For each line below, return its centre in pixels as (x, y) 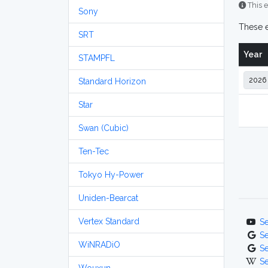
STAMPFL (97, 58)
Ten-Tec (94, 151)
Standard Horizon (112, 81)
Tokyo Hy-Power (111, 175)
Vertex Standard (109, 221)
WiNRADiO (99, 245)
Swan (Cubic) (103, 128)
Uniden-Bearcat (108, 198)
